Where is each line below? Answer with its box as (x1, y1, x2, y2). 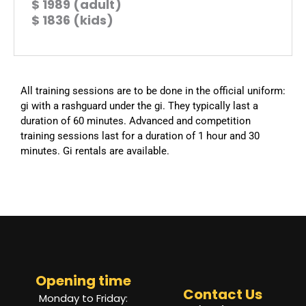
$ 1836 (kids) (31, 11, 113, 29)
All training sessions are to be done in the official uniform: (20, 84, 286, 97)
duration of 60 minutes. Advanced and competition (20, 114, 251, 127)
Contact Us (183, 285, 262, 305)
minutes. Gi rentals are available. (20, 144, 169, 157)
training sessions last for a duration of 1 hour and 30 (20, 129, 260, 142)
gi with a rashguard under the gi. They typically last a (20, 99, 258, 112)
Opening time (36, 271, 131, 291)
